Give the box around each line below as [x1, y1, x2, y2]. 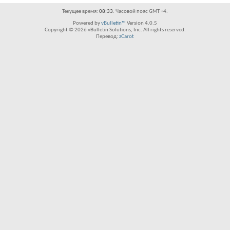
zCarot [119, 34, 134, 40]
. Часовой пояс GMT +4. [113, 9, 168, 14]
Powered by [73, 21, 101, 26]
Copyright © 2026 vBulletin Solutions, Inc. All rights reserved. [44, 27, 186, 33]
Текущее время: [62, 9, 99, 14]
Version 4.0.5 [126, 21, 157, 26]
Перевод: [96, 34, 119, 40]
